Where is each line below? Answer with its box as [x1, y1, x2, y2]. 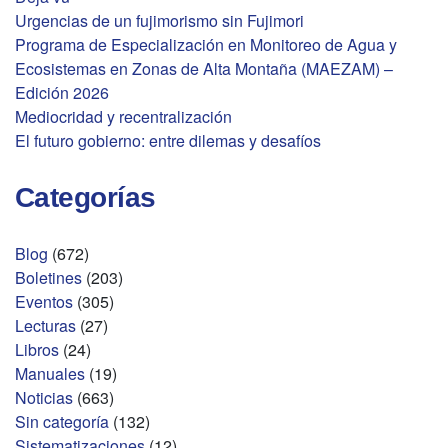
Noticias [15, 386, 73, 410]
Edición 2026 [15, 81, 109, 105]
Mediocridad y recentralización [15, 105, 232, 129]
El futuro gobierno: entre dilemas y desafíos [15, 129, 321, 153]
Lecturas [15, 314, 76, 338]
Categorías [15, 182, 156, 214]
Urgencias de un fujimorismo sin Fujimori [15, 9, 304, 33]
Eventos [15, 290, 73, 314]
